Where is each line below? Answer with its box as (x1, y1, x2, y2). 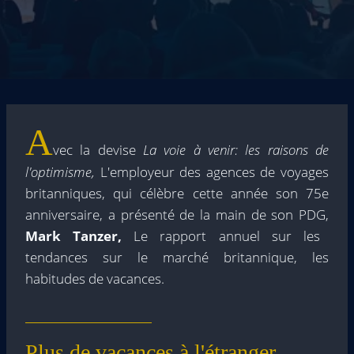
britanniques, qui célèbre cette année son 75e (25, 184, 329, 202)
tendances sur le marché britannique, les (25, 248, 329, 266)
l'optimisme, (25, 163, 100, 181)
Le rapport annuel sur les (122, 227, 320, 245)
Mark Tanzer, (25, 227, 122, 245)
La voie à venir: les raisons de (143, 141, 329, 159)
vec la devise (53, 141, 143, 159)
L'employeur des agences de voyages (100, 163, 330, 181)
